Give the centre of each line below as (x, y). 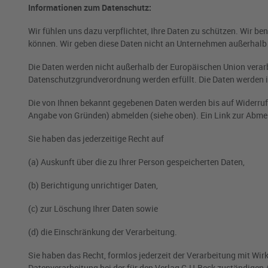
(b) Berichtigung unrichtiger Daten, (93, 185)
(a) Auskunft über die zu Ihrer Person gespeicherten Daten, (136, 162)
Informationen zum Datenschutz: (90, 7)
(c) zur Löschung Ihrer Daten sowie (93, 208)
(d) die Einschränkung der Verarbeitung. (103, 232)
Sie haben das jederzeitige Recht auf (96, 138)
